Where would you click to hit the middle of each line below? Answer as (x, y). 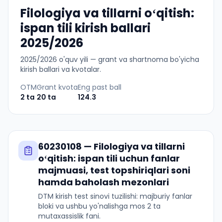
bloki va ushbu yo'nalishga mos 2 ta (99, 206)
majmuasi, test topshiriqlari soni (114, 170)
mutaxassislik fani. (69, 216)
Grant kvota (57, 87)
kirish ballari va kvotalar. (61, 69)
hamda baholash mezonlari (104, 182)
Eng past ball (100, 87)
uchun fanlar (149, 158)
